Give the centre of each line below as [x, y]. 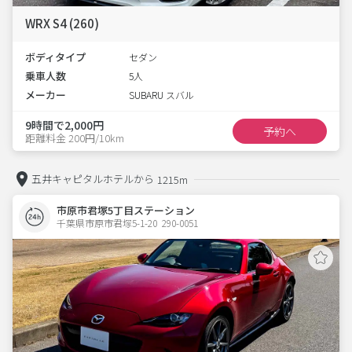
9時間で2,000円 [64, 125]
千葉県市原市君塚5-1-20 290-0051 [127, 223]
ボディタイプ [55, 57]
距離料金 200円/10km [75, 137]
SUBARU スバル [161, 95]
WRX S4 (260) [62, 23]
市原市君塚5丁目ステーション [126, 210]
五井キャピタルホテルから [93, 179]
